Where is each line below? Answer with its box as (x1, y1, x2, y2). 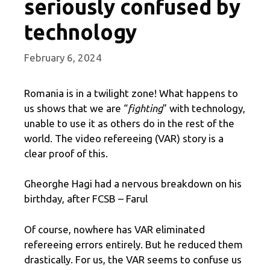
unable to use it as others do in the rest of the (24, 117, 234, 129)
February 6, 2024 (24, 51, 102, 63)
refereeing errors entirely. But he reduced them (24, 238, 243, 250)
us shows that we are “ (24, 102, 128, 114)
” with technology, (163, 102, 245, 114)
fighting (128, 102, 163, 114)
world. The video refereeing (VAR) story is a (24, 132, 224, 144)
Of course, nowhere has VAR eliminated (24, 223, 205, 235)
